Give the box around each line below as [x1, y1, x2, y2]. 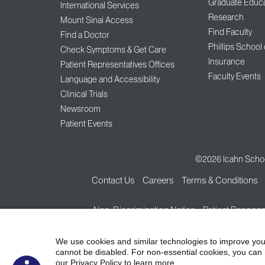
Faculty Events [208, 71, 261, 82]
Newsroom [60, 104, 101, 115]
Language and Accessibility [60, 74, 160, 85]
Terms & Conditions [182, 174, 258, 186]
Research [208, 12, 244, 23]
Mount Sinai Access [60, 15, 133, 26]
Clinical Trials [60, 89, 108, 100]
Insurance [208, 56, 245, 67]
